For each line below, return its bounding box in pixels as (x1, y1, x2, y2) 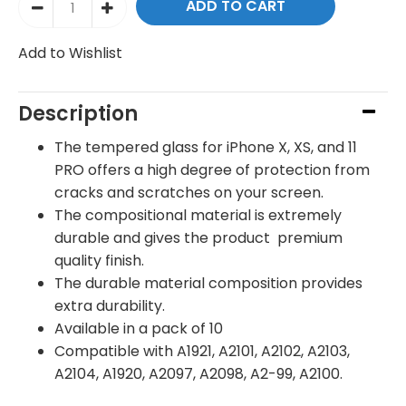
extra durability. (54, 295, 169, 316)
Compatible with (54, 340, 177, 362)
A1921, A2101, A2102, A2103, (177, 340, 350, 362)
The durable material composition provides (54, 272, 362, 294)
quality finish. (54, 249, 148, 271)
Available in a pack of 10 (54, 317, 223, 339)
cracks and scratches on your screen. (54, 181, 327, 203)
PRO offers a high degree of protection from (54, 159, 370, 180)
